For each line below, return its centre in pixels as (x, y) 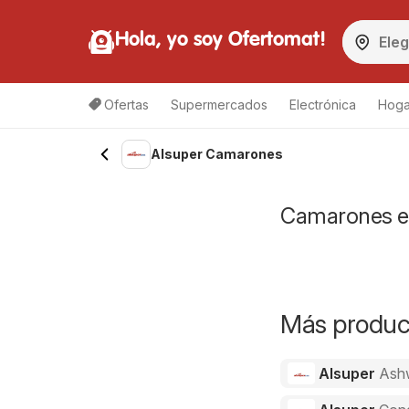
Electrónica (323, 105)
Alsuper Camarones (217, 154)
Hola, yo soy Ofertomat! (220, 40)
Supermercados (219, 105)
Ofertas (126, 105)
